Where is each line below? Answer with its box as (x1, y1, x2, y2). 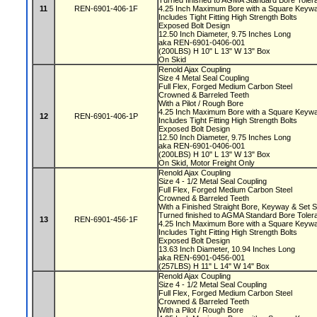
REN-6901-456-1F (74, 215, 138, 224)
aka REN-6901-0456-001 (158, 253, 247, 262)
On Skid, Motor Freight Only (158, 158, 255, 167)
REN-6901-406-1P (74, 112, 138, 120)
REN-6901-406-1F (74, 4, 138, 13)
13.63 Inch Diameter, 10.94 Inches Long (158, 245, 297, 253)
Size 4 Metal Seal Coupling (158, 74, 251, 82)
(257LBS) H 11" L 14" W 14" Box (158, 262, 272, 270)
